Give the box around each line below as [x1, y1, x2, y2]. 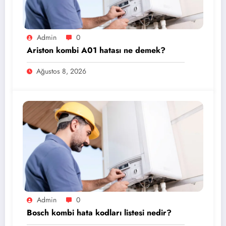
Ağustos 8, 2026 [36, 66, 86, 77]
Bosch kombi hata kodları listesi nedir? [27, 207, 172, 219]
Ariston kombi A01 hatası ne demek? [27, 44, 165, 56]
